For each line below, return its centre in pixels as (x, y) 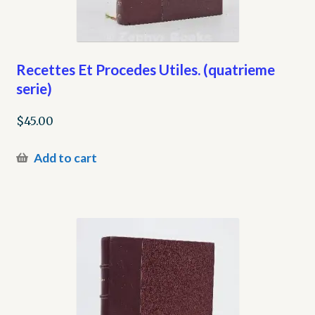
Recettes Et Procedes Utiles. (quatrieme (145, 69)
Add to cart (65, 157)
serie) (34, 88)
